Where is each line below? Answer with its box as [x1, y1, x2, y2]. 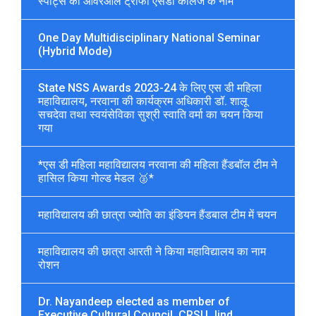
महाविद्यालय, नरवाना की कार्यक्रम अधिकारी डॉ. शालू [38, 94, 248, 108]
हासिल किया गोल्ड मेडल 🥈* [38, 171, 154, 185]
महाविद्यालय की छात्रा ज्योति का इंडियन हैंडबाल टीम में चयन [38, 207, 276, 221]
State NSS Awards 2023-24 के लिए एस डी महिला [38, 80, 262, 95]
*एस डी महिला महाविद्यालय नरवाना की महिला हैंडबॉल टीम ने [38, 157, 277, 171]
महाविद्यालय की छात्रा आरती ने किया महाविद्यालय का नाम [38, 244, 266, 258]
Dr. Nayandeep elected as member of [38, 294, 230, 308]
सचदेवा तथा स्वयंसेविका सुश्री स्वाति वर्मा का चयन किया [38, 107, 263, 121]
